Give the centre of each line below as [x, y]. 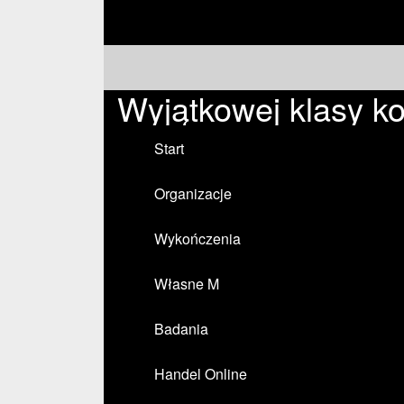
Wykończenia [197, 239]
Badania [181, 329]
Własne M [187, 284]
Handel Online [201, 374]
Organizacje [193, 193]
